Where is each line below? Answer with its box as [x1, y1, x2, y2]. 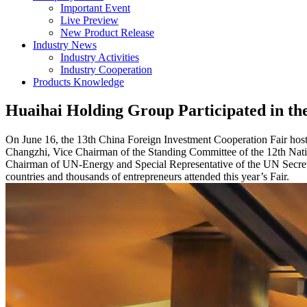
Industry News [33, 38, 97, 51]
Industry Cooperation [60, 63, 152, 75]
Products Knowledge [33, 75, 124, 88]
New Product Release [60, 26, 154, 38]
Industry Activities [60, 51, 139, 63]
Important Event [60, 1, 130, 14]
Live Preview [60, 14, 119, 26]
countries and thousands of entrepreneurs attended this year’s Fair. [5, 171, 289, 183]
